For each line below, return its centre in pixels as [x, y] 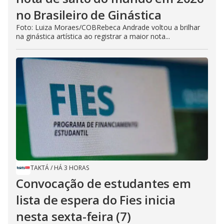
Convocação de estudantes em [103, 183]
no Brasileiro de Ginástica [89, 14]
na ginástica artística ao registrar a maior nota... [93, 36]
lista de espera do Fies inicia [96, 199]
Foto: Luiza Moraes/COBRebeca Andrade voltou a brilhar [108, 27]
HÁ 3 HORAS [71, 167]
